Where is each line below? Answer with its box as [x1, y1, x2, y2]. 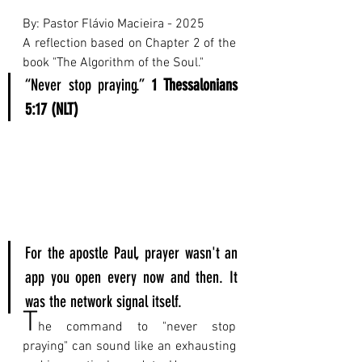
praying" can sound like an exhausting [23, 339, 236, 356]
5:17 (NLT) [25, 99, 78, 119]
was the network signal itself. [25, 292, 183, 312]
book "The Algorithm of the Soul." [23, 55, 204, 71]
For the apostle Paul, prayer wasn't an [25, 243, 238, 263]
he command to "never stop [38, 319, 236, 336]
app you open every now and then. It [25, 267, 238, 288]
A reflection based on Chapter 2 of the [23, 36, 236, 52]
